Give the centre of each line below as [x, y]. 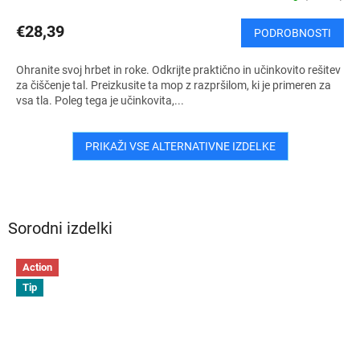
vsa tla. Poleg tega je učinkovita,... [100, 100]
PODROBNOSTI [292, 33]
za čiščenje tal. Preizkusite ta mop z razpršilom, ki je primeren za [174, 85]
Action [37, 267]
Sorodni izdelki [60, 229]
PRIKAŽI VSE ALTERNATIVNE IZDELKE [180, 146]
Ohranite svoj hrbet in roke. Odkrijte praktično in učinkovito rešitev [178, 70]
